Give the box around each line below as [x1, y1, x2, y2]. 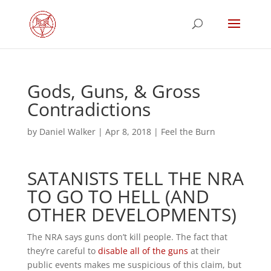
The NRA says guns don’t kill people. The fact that [27, 231, 227, 243]
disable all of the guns [97, 245, 188, 256]
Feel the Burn [160, 126, 215, 137]
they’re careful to [27, 245, 98, 256]
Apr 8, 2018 [105, 126, 151, 137]
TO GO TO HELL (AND [27, 184, 209, 209]
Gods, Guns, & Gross [27, 79, 200, 103]
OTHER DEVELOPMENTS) [27, 202, 237, 227]
